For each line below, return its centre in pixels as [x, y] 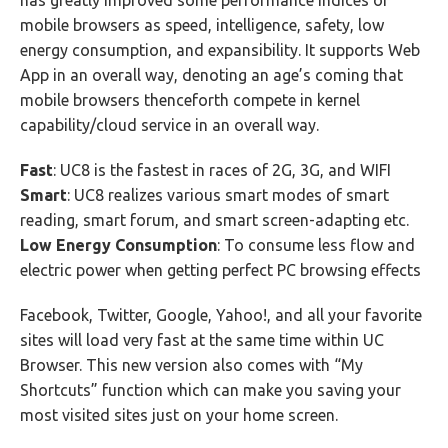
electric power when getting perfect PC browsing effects [220, 270]
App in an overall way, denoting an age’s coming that [211, 75]
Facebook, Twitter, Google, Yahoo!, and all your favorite [221, 315]
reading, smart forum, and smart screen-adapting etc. [214, 220]
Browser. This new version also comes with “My [191, 365]
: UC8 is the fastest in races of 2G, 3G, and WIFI [222, 170]
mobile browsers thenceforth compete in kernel [190, 100]
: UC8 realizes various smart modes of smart [228, 195]
